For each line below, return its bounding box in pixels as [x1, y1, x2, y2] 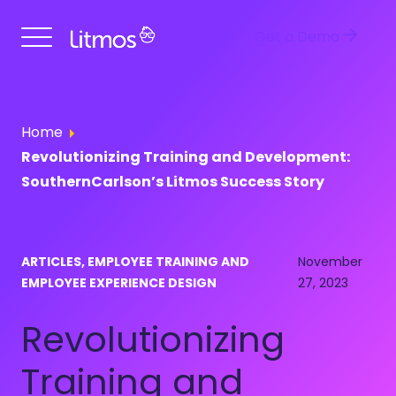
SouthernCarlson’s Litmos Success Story [21, 171, 324, 192]
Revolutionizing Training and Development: [21, 147, 350, 167]
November [297, 253, 362, 270]
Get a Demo [255, 26, 339, 47]
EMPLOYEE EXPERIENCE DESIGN [21, 274, 217, 292]
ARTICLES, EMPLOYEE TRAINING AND [21, 253, 249, 270]
